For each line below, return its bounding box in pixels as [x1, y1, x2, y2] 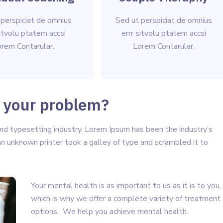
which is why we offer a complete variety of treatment [31, 193, 221, 204]
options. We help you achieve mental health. [31, 206, 188, 217]
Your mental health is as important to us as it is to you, [31, 180, 221, 191]
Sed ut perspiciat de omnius [115, 15, 212, 26]
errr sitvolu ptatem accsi [121, 28, 206, 39]
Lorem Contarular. [132, 41, 195, 52]
